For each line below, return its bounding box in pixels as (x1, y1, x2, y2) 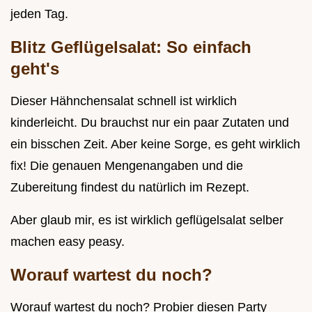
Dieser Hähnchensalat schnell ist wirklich (10, 94, 237, 109)
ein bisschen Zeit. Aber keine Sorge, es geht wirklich (10, 137, 300, 152)
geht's (10, 59, 59, 79)
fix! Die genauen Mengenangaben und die (10, 159, 243, 173)
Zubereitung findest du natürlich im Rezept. (10, 180, 249, 195)
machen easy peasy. (10, 235, 125, 249)
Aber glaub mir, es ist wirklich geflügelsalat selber (10, 213, 283, 228)
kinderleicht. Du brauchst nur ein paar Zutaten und (10, 116, 289, 130)
